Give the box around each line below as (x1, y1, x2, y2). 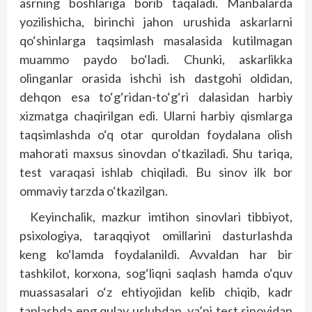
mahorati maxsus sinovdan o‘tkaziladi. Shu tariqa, (19, 146, 292, 161)
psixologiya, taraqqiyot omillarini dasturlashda (19, 228, 292, 243)
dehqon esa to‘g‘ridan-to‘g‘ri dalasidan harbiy (19, 89, 292, 104)
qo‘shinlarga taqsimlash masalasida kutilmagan (19, 33, 292, 48)
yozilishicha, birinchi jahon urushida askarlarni (19, 14, 292, 29)
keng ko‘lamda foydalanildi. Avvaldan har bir (19, 247, 292, 262)
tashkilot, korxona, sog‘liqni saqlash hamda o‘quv (19, 265, 292, 281)
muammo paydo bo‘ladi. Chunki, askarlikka (19, 52, 292, 67)
